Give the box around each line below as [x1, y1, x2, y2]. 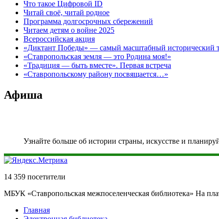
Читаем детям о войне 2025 [23, 25, 114, 34]
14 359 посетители [4, 172, 66, 181]
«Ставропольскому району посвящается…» [23, 69, 168, 78]
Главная [23, 205, 50, 214]
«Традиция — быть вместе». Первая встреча [23, 61, 171, 69]
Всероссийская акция [23, 34, 95, 43]
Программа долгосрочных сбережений [23, 17, 153, 25]
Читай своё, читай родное [23, 8, 109, 17]
